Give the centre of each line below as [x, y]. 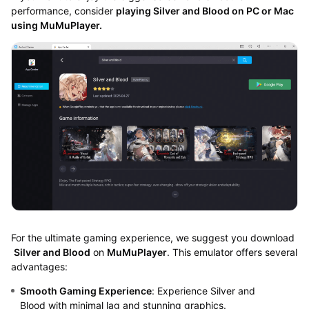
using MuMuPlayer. [56, 25]
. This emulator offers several [232, 252]
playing [134, 10]
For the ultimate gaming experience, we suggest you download [152, 237]
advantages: [39, 266]
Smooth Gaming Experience [86, 290]
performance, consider [63, 10]
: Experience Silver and [203, 290]
